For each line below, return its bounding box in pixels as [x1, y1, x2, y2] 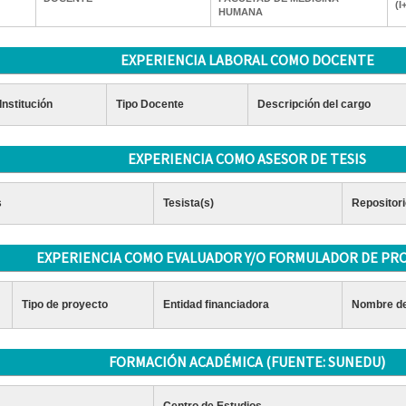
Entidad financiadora [162, 298, 269, 311]
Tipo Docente [115, 98, 184, 111]
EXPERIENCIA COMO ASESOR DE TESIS [128, 150, 367, 168]
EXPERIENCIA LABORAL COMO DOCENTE [120, 51, 374, 69]
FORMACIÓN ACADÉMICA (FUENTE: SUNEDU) [109, 353, 386, 371]
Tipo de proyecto [21, 298, 108, 311]
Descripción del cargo [256, 98, 371, 111]
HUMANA [217, 6, 263, 17]
